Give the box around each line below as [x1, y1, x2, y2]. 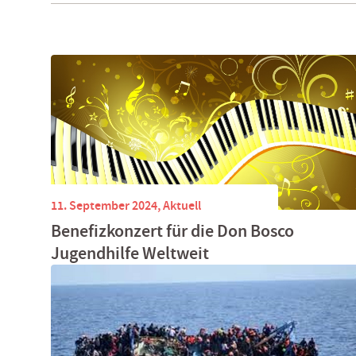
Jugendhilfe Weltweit [51, 242, 209, 265]
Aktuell [163, 196, 201, 214]
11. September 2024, [51, 196, 163, 214]
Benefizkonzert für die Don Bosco [51, 219, 294, 243]
